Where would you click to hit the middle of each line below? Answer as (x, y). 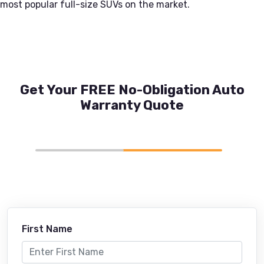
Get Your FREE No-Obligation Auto (132, 90)
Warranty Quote (132, 105)
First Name (47, 229)
